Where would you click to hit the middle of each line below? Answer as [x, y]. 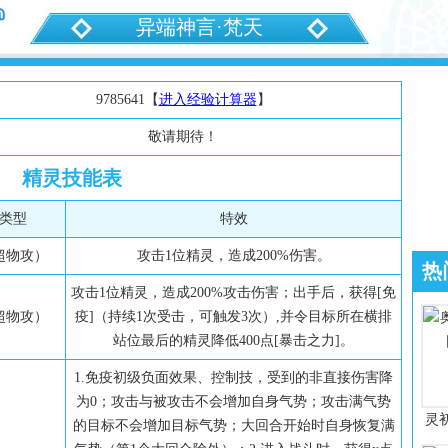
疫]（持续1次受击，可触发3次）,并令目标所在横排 [233, 316]
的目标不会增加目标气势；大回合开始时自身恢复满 [233, 425]
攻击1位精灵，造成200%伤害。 [233, 255]
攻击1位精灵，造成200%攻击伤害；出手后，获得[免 [233, 292]
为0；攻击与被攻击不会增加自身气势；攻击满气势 [233, 401]
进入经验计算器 [207, 99]
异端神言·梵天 [199, 27]
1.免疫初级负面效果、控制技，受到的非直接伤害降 [233, 377]
